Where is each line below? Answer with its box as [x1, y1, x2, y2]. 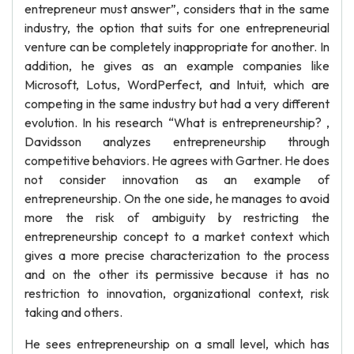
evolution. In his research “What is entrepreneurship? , [24, 115, 330, 130]
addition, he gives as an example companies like [24, 58, 330, 73]
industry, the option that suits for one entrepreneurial [24, 20, 330, 36]
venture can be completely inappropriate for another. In [24, 39, 330, 55]
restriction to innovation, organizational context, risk [24, 285, 330, 301]
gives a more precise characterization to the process [24, 247, 330, 263]
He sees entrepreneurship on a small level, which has [24, 336, 330, 352]
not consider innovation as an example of [24, 171, 330, 187]
